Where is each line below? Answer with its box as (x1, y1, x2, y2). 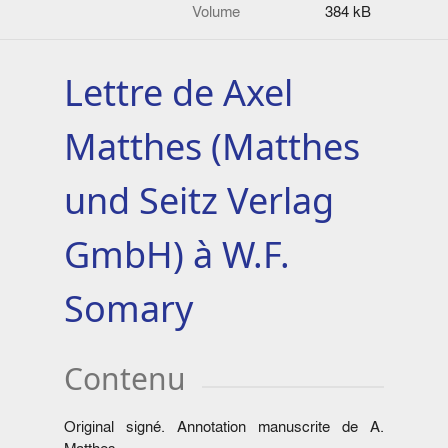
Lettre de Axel (64, 68, 293, 118)
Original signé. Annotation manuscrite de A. (64, 416, 384, 438)
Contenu (64, 358, 186, 400)
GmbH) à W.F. (64, 230, 290, 280)
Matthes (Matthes (64, 122, 360, 172)
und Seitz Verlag (64, 176, 334, 226)
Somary (64, 284, 193, 334)
